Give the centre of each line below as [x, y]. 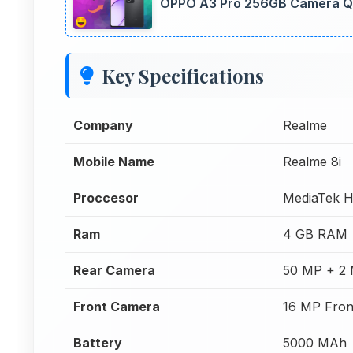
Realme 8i [312, 162]
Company [103, 125]
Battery [98, 343]
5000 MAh [315, 343]
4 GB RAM [315, 234]
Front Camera [117, 307]
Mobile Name [114, 162]
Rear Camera [114, 270]
